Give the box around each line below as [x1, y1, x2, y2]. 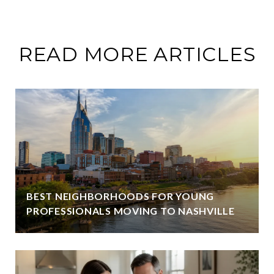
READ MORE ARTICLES [18, 42, 256, 66]
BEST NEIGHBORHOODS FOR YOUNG [26, 190, 214, 202]
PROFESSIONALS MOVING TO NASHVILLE [26, 204, 235, 217]
